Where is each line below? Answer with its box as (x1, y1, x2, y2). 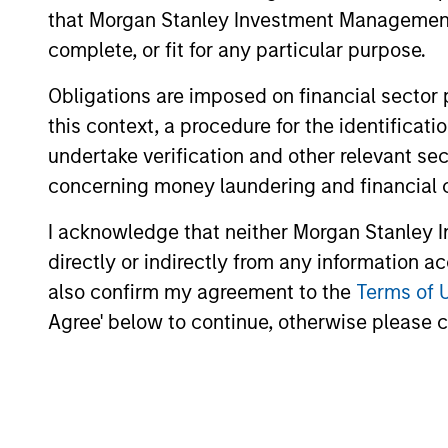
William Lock (134, 356, 276, 386)
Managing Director (134, 393, 300, 418)
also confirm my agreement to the (48, 279, 356, 304)
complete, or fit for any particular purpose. (48, 37, 426, 62)
